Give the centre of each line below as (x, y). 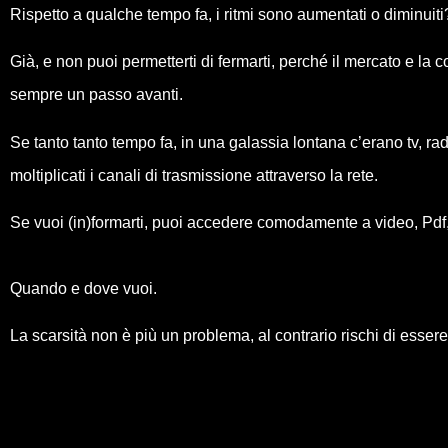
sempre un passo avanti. (96, 95)
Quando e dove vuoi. (83, 288)
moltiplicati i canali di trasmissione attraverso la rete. (194, 175)
